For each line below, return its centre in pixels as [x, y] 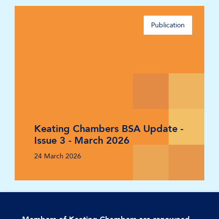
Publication [168, 25]
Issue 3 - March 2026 [82, 141]
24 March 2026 [58, 156]
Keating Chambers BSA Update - [109, 129]
